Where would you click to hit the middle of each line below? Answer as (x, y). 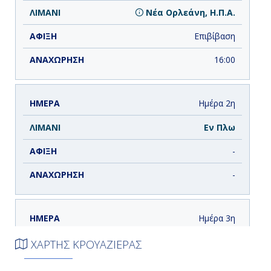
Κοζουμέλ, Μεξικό (194, 242)
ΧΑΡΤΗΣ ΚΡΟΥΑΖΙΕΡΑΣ (85, 245)
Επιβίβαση (214, 36)
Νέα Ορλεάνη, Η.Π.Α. (189, 12)
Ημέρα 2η (217, 103)
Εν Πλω (219, 127)
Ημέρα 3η (217, 218)
